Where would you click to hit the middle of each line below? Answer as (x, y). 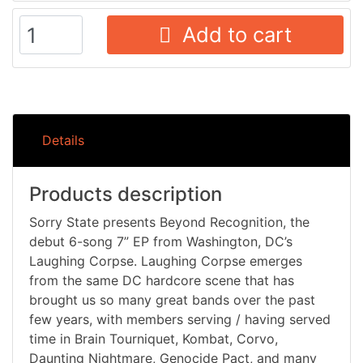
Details (63, 141)
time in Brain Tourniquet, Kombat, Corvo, (154, 339)
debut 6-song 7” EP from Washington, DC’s (161, 242)
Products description (126, 194)
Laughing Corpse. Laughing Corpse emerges (166, 261)
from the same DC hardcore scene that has (162, 281)
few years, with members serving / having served (180, 320)
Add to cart (231, 34)
